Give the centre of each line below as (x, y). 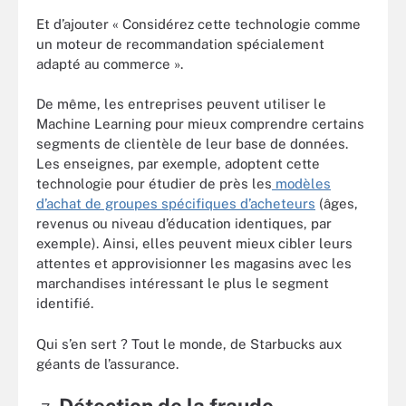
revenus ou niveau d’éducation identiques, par (184, 224)
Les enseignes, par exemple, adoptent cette (178, 164)
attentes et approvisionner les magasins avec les (194, 264)
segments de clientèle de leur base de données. (192, 144)
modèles (301, 184)
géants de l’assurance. (107, 363)
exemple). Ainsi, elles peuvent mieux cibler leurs (194, 244)
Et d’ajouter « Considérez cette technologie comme (198, 24)
